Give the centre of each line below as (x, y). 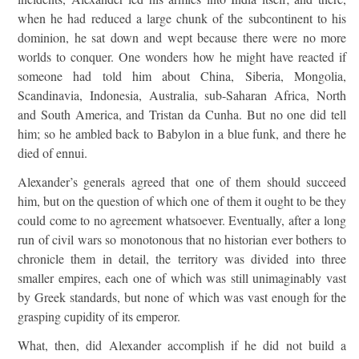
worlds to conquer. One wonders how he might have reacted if (182, 56)
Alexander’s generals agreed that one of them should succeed (182, 182)
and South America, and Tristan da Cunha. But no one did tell (182, 114)
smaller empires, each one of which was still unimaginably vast (182, 278)
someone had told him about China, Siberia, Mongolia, (182, 76)
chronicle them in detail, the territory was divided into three (182, 258)
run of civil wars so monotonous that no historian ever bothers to (182, 239)
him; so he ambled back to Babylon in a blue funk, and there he (182, 133)
